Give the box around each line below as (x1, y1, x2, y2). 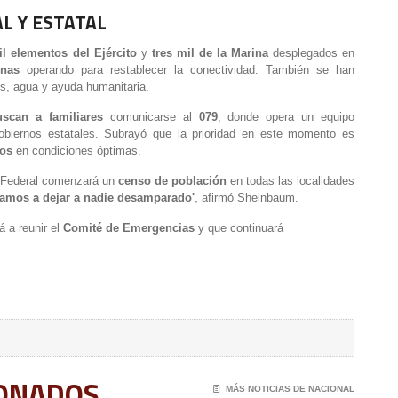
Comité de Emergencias (63, 221, 195, 235)
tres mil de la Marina (151, 46, 268, 60)
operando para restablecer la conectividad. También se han (27, 63, 354, 76)
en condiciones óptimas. (16, 144, 141, 157)
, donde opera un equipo (217, 110, 354, 123)
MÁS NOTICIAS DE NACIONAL (226, 384, 354, 394)
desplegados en (273, 46, 355, 60)
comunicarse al (109, 110, 192, 123)
